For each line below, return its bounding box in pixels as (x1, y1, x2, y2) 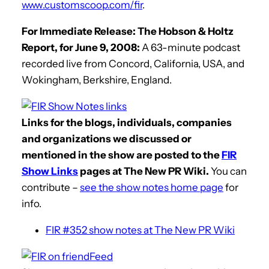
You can (209, 165, 247, 177)
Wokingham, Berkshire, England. (22, 73, 172, 86)
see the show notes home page (80, 181, 223, 193)
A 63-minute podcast (140, 41, 240, 53)
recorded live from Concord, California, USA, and (22, 57, 244, 70)
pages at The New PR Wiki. (78, 165, 209, 177)
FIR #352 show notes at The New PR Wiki (46, 223, 235, 236)
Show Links (22, 165, 78, 177)
